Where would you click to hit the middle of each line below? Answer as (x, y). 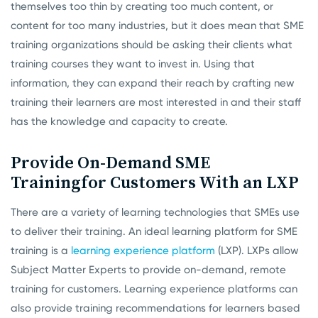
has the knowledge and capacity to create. (119, 122)
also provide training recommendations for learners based (155, 308)
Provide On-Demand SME (110, 163)
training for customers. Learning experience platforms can (154, 289)
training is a (41, 251)
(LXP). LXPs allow (257, 251)
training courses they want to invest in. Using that (133, 64)
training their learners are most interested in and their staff (156, 103)
